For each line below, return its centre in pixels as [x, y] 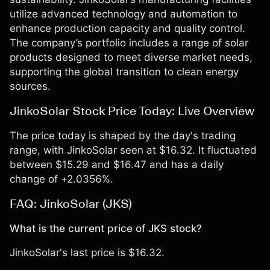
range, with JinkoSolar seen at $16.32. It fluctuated [133, 150]
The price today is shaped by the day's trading [123, 136]
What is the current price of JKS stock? [106, 228]
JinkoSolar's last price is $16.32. [87, 253]
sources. [30, 86]
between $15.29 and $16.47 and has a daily [117, 165]
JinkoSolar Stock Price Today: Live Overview [132, 111]
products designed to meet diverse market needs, [131, 57]
